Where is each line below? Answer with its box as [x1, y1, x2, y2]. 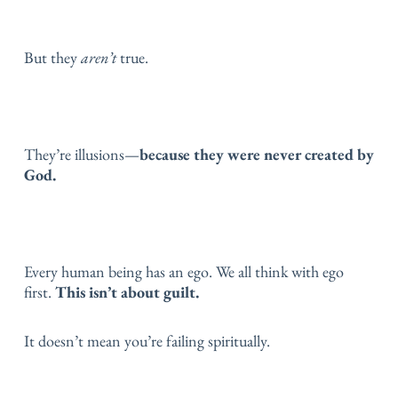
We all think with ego [216, 261, 344, 283]
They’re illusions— [24, 144, 139, 165]
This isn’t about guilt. [55, 282, 199, 303]
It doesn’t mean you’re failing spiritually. [24, 330, 270, 351]
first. [24, 282, 55, 303]
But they [24, 47, 81, 68]
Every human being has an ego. [24, 261, 216, 283]
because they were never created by [139, 144, 374, 165]
